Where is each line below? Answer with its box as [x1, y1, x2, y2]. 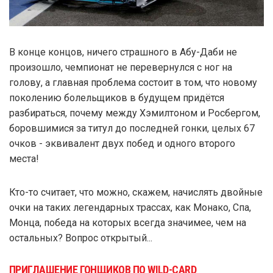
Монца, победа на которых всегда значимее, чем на [9, 217, 246, 229]
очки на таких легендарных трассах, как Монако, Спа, [9, 202, 251, 214]
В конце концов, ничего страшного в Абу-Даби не [9, 46, 237, 58]
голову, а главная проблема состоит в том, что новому [9, 77, 257, 89]
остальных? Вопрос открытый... [9, 232, 152, 244]
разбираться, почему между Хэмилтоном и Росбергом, [9, 107, 260, 119]
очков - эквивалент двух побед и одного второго [9, 138, 235, 150]
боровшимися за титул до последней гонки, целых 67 [9, 122, 255, 135]
